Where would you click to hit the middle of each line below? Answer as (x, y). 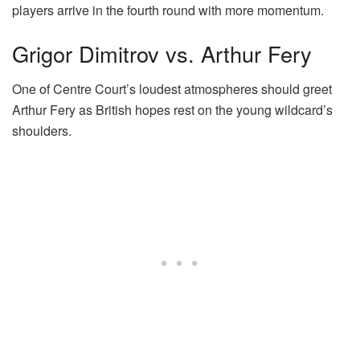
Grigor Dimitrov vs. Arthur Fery (162, 53)
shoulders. (42, 131)
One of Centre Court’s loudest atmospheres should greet (172, 89)
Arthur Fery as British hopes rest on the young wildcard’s (172, 110)
